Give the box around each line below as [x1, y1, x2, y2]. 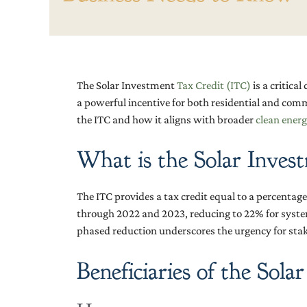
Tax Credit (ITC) [177, 78, 253, 92]
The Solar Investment [77, 78, 177, 92]
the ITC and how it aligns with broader [77, 112, 256, 126]
